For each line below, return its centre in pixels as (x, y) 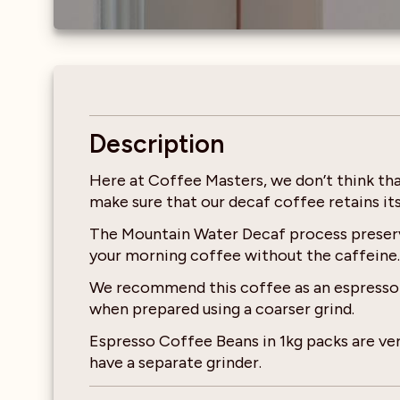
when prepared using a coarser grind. (222, 308)
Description (157, 143)
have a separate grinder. (175, 362)
